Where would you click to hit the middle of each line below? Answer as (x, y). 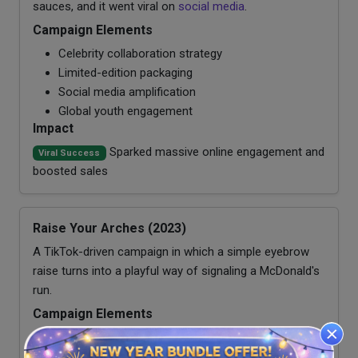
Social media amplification (127, 91)
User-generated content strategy (144, 337)
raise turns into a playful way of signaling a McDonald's (176, 270)
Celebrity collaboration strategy (140, 53)
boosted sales (70, 171)
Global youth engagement (125, 111)
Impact (53, 128)
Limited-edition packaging (125, 72)
